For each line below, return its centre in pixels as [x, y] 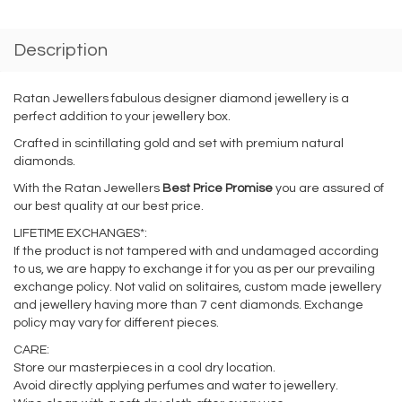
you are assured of [328, 189]
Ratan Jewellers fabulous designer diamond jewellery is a [181, 99]
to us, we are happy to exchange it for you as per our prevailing [194, 270]
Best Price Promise [218, 189]
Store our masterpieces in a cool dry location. [144, 368]
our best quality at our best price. [109, 207]
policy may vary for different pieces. [116, 323]
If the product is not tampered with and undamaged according [196, 252]
